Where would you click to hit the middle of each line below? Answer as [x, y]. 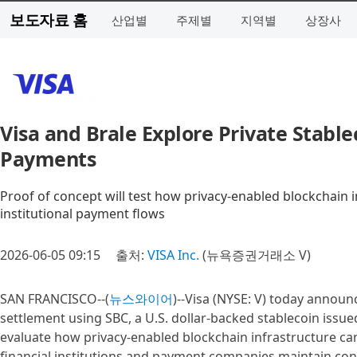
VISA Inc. [173, 255]
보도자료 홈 [48, 20]
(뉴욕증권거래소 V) [255, 255]
